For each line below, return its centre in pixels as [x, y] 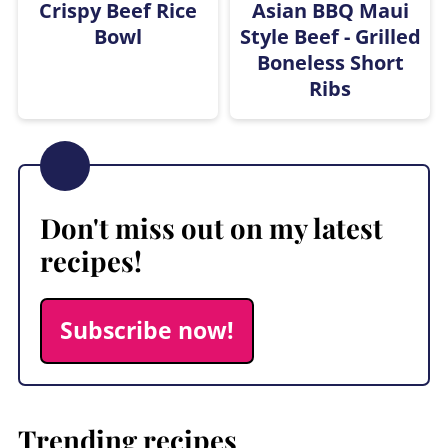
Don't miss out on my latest [211, 227]
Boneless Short [330, 62]
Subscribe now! [146, 330]
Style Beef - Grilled [330, 36]
